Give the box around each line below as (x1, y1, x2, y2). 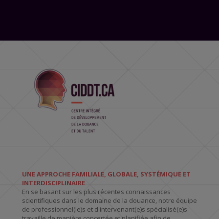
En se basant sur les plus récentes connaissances (22, 187, 171, 196)
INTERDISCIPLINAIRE (22, 178, 85, 187)
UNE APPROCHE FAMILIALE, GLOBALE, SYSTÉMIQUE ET (22, 169, 191, 178)
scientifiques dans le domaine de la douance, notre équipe (22, 196, 197, 205)
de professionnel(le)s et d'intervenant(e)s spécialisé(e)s (22, 204, 187, 214)
